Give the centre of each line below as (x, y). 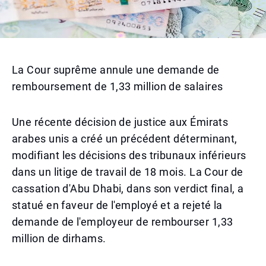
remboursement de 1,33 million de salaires (118, 86)
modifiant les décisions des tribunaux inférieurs (129, 155)
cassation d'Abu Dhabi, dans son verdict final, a (128, 189)
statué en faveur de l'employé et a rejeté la (117, 205)
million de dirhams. (59, 238)
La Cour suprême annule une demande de (116, 70)
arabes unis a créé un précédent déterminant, (125, 139)
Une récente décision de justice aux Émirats (120, 122)
